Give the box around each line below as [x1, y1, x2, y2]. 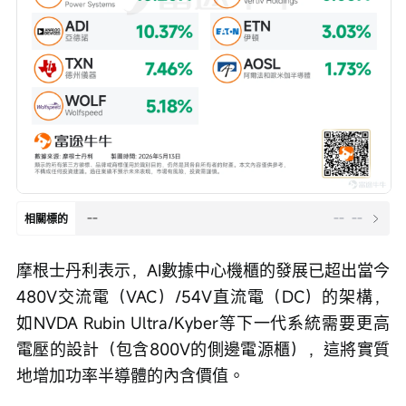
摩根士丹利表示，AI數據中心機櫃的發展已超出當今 [16, 259, 390, 282]
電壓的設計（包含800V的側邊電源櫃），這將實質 [16, 338, 390, 361]
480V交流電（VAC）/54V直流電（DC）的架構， [16, 285, 390, 308]
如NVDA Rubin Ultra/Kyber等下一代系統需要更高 [16, 312, 390, 334]
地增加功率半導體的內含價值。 [16, 364, 245, 387]
